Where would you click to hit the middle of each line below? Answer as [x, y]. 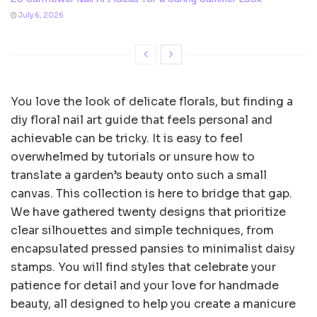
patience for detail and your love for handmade [145, 285]
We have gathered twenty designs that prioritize [148, 212]
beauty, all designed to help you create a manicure [153, 304]
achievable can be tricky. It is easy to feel [127, 138]
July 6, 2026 [40, 15]
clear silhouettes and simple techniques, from [142, 230]
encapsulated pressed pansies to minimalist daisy [153, 248]
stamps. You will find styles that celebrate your [143, 267]
